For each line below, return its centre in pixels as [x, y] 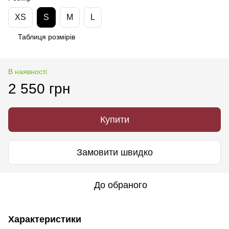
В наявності [28, 72]
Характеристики [45, 220]
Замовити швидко [114, 152]
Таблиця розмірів [47, 37]
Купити [114, 120]
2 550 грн [39, 89]
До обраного [121, 185]
